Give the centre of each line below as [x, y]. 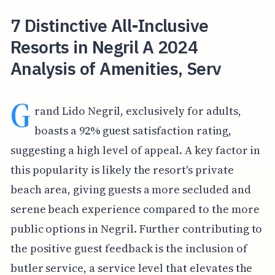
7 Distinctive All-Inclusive [109, 25]
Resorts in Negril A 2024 [104, 47]
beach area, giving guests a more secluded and [130, 189]
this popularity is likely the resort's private [122, 169]
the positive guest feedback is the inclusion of [129, 248]
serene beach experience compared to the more [135, 209]
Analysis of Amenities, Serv [116, 68]
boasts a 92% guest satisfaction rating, [133, 130]
